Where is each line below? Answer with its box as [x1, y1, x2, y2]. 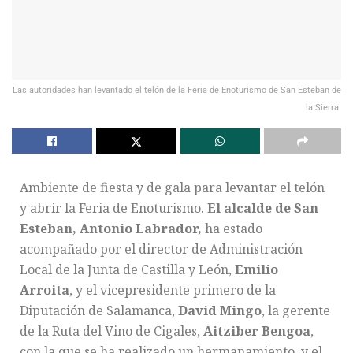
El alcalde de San [207, 199, 318, 217]
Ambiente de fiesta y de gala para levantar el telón [20, 178, 325, 196]
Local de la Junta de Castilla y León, [20, 260, 235, 278]
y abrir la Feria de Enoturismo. [20, 199, 207, 217]
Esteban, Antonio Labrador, [20, 219, 202, 237]
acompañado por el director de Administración [20, 240, 303, 258]
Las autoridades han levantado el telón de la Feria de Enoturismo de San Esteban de [13, 84, 341, 95]
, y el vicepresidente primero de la [69, 281, 276, 299]
